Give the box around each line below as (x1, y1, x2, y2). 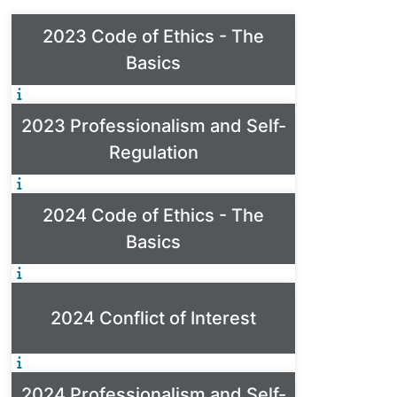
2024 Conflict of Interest (51, 307, 256, 329)
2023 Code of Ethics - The (43, 25, 264, 47)
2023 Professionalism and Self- (20, 114, 286, 136)
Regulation (108, 141, 198, 163)
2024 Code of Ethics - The (43, 204, 264, 226)
